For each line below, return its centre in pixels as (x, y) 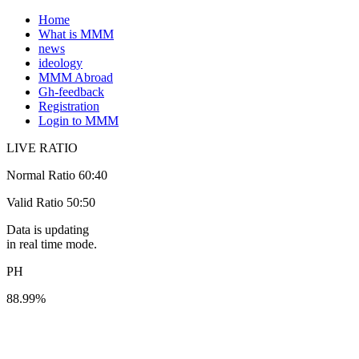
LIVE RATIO (42, 148)
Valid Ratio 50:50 (51, 202)
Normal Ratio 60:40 (57, 175)
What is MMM (76, 34)
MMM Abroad (76, 77)
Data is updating (48, 230)
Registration (69, 106)
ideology (61, 63)
